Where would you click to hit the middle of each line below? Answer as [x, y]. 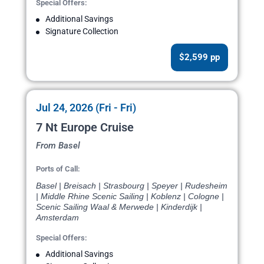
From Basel [58, 146]
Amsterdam [57, 218]
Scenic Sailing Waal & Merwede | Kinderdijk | [119, 207]
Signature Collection [82, 32]
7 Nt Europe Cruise [85, 128]
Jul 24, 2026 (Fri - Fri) [86, 108]
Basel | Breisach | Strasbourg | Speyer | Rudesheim [132, 186]
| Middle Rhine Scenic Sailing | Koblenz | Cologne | [130, 197]
